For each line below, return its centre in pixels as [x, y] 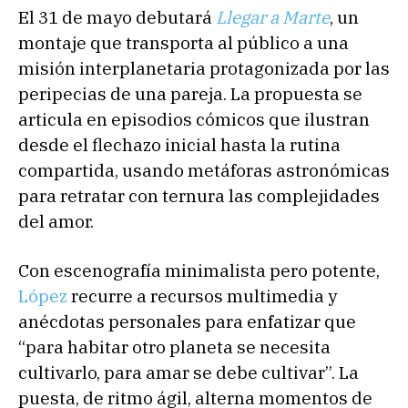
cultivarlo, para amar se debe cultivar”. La [189, 372]
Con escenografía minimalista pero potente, [199, 270]
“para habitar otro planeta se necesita [174, 347]
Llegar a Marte [273, 17]
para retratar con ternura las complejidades [199, 195]
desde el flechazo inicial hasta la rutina [179, 144]
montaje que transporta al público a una [184, 42]
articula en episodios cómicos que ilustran [194, 119]
